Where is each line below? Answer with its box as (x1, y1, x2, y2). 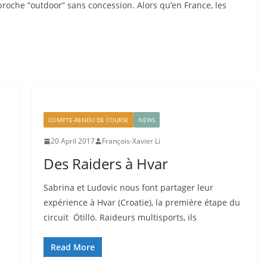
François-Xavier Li (101, 136, 160, 146)
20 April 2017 (50, 136, 95, 146)
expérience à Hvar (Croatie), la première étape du (43, 197, 240, 208)
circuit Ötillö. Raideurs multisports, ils (43, 212, 197, 223)
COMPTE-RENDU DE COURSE (48, 116, 129, 124)
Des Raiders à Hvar (43, 154, 168, 173)
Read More (50, 241, 95, 253)
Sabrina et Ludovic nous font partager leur (43, 182, 213, 193)
